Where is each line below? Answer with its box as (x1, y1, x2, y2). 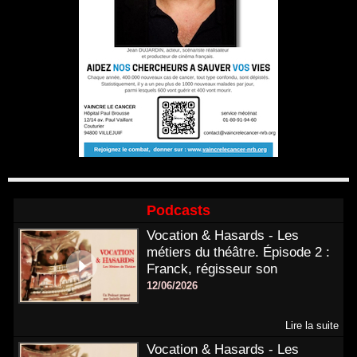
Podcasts (147, 202, 210, 218)
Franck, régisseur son (146, 261, 277, 277)
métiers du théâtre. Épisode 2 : (146, 245, 330, 260)
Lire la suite (285, 320, 339, 331)
